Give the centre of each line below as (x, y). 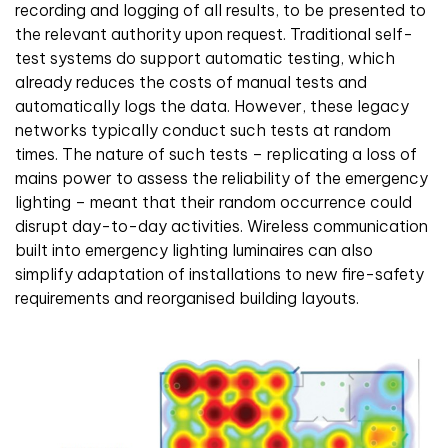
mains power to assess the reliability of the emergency (221, 177)
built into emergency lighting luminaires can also (194, 249)
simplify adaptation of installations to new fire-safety (219, 273)
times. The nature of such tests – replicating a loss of (216, 153)
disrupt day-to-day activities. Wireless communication (221, 225)
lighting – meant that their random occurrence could (213, 201)
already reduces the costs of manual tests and (191, 81)
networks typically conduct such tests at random (203, 129)
